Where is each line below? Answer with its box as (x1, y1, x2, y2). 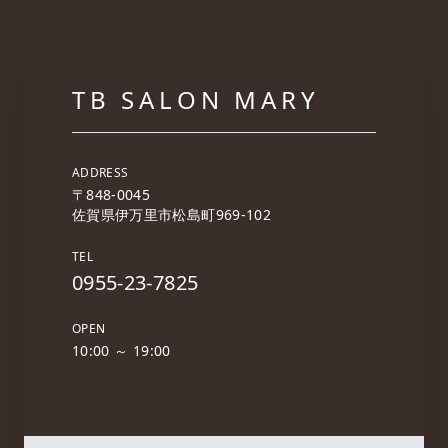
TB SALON (72, 83, 235, 116)
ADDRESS (72, 164, 129, 181)
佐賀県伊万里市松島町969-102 (72, 205, 271, 224)
